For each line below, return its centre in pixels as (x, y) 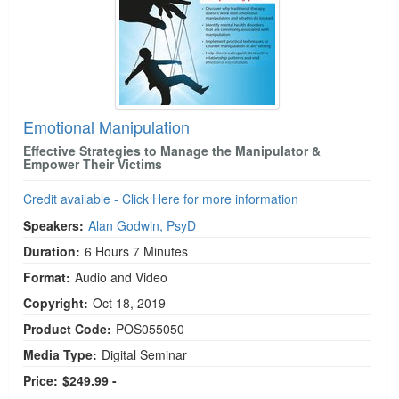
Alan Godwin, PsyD (142, 225)
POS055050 (150, 328)
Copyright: (56, 302)
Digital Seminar (144, 354)
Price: (41, 380)
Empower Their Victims (93, 163)
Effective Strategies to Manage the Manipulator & (172, 150)
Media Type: (60, 354)
